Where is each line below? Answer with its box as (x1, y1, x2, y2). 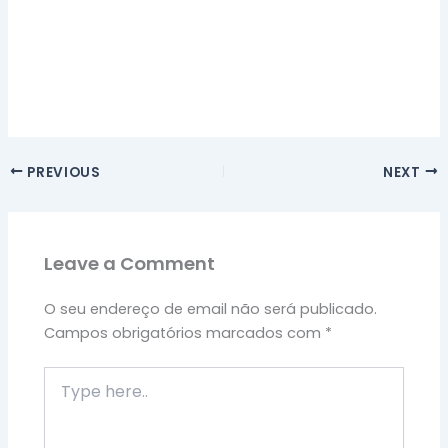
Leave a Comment (44, 250, 216, 276)
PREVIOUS (23, 162, 101, 182)
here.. (43, 385, 83, 406)
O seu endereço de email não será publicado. (44, 298, 378, 319)
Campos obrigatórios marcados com (44, 322, 326, 343)
